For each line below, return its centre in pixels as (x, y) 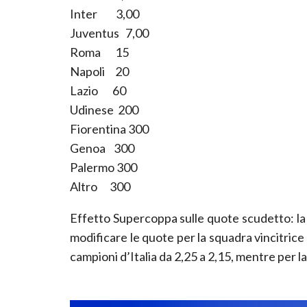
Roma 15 (99, 52)
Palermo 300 (103, 167)
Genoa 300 (102, 148)
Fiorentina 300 (109, 128)
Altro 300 (100, 186)
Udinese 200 (104, 109)
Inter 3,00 (105, 13)
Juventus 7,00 (109, 33)
